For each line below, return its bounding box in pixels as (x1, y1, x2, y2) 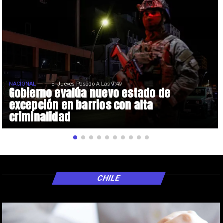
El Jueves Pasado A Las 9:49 (51, 80, 122, 87)
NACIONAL (8, 80, 36, 87)
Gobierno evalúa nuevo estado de (8, 85, 170, 102)
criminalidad (8, 109, 71, 125)
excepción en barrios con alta (8, 97, 153, 113)
